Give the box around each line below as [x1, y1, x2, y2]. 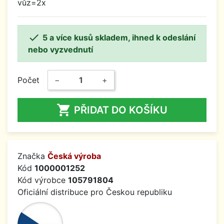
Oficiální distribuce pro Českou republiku [17, 187, 172, 197]
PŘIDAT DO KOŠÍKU [74, 104, 167, 116]
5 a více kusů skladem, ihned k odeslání [42, 32, 195, 43]
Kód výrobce [17, 175, 68, 185]
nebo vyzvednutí [28, 44, 93, 55]
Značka [17, 151, 47, 161]
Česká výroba [47, 151, 101, 161]
